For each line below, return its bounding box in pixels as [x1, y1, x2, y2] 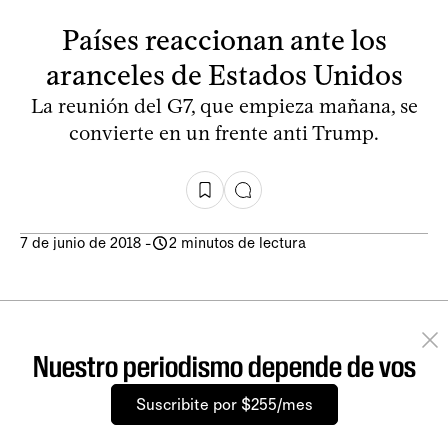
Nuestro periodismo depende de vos [32, 348, 416, 384]
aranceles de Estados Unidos [45, 57, 403, 92]
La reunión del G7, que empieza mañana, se [30, 93, 418, 118]
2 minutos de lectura [169, 233, 306, 252]
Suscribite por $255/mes [135, 394, 313, 414]
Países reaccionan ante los [61, 22, 387, 57]
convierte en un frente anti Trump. [69, 120, 379, 145]
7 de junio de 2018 [20, 233, 141, 252]
